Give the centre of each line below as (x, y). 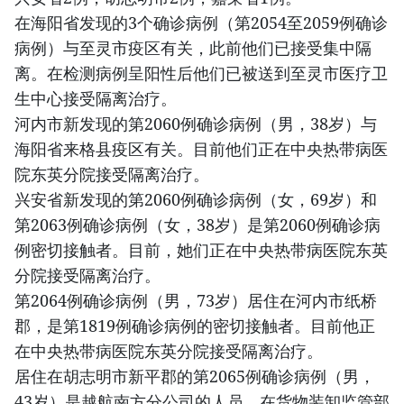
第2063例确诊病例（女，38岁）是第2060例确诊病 (197, 225)
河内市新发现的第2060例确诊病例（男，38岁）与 (196, 124)
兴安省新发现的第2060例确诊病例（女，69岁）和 (196, 199)
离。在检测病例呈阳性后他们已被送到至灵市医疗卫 (201, 73)
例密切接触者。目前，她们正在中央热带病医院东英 (201, 250)
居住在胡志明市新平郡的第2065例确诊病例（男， (195, 376)
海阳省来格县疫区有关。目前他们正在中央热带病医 (201, 149)
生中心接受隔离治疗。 (96, 98)
